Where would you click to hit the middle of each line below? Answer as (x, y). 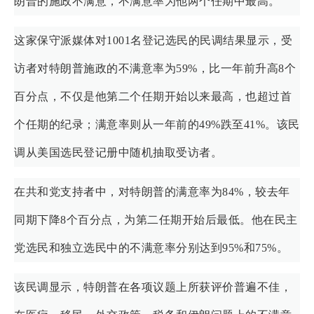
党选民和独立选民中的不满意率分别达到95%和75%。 (151, 247)
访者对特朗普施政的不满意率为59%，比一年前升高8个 (155, 68)
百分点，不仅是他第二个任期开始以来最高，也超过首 (153, 96)
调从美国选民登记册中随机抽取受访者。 (118, 152)
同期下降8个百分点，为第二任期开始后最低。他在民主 (156, 219)
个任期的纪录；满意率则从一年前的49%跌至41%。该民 (157, 124)
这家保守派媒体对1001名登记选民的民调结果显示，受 (153, 40)
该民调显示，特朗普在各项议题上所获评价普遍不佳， (153, 287)
